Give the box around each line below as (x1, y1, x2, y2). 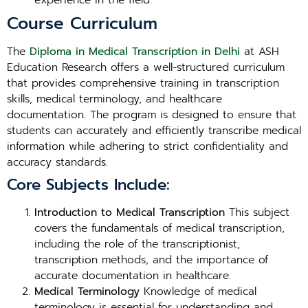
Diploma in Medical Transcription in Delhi (30, 43, 240, 60)
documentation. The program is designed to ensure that (7, 107, 296, 123)
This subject (225, 204, 289, 221)
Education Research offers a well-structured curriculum (7, 59, 285, 76)
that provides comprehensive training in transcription (7, 75, 279, 91)
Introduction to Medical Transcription (34, 204, 225, 221)
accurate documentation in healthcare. (34, 267, 231, 284)
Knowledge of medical (140, 283, 256, 300)
